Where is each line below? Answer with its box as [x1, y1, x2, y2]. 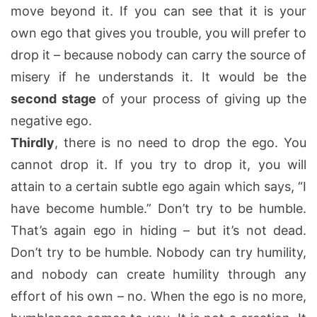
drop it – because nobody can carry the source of [11, 47, 306, 62]
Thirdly [11, 134, 54, 150]
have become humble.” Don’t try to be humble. [11, 200, 306, 216]
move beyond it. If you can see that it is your [11, 3, 306, 18]
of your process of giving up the [96, 91, 306, 106]
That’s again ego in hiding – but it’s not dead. [11, 222, 306, 238]
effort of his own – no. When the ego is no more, [11, 288, 306, 304]
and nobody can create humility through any [11, 266, 306, 282]
